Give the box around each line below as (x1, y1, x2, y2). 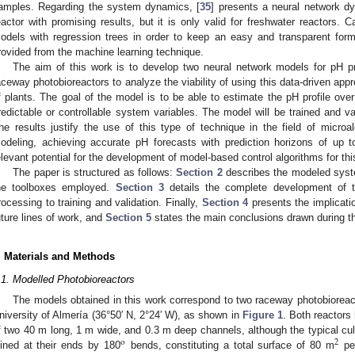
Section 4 (201, 197, 249, 209)
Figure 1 (242, 308, 283, 321)
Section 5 (105, 212, 151, 224)
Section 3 (115, 181, 164, 194)
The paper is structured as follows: (13, 166, 177, 179)
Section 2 (176, 166, 223, 179)
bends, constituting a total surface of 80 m (125, 338, 334, 351)
